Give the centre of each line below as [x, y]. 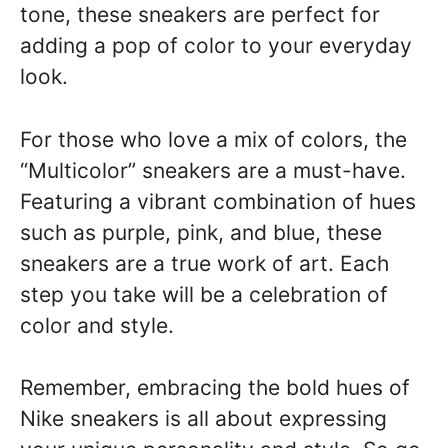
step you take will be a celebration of [204, 294]
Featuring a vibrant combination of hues [218, 201]
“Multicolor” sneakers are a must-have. [213, 170]
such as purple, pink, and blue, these [201, 232]
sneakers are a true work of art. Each [204, 263]
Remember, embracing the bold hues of [215, 387]
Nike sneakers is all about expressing [203, 418]
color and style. [97, 325]
